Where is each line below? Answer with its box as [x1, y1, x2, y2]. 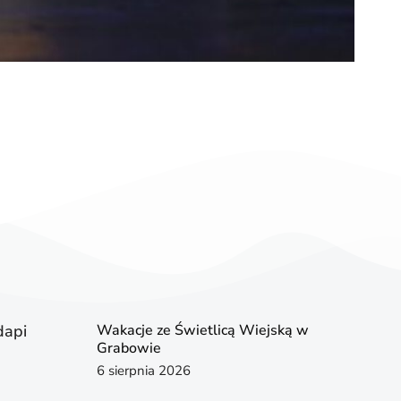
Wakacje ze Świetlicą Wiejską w [97, 320, 310, 340]
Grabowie [97, 337, 162, 358]
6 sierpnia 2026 [97, 361, 192, 380]
